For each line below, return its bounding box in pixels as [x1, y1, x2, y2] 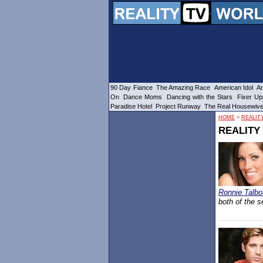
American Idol [214, 84, 253, 91]
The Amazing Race [156, 84, 211, 91]
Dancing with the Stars [166, 93, 233, 100]
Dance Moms [123, 93, 163, 100]
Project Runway [156, 103, 201, 110]
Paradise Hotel [110, 103, 152, 110]
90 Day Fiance [110, 84, 153, 91]
